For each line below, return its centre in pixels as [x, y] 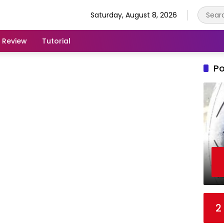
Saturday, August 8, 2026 [134, 15]
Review [14, 41]
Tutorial [56, 41]
